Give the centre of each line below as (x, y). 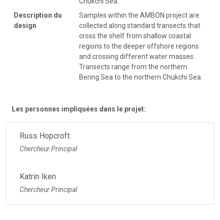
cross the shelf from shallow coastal (135, 36)
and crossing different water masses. (137, 56)
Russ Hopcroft (45, 136)
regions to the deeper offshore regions (139, 46)
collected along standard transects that (140, 25)
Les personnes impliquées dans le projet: (79, 109)
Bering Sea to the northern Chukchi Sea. (141, 77)
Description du (38, 15)
